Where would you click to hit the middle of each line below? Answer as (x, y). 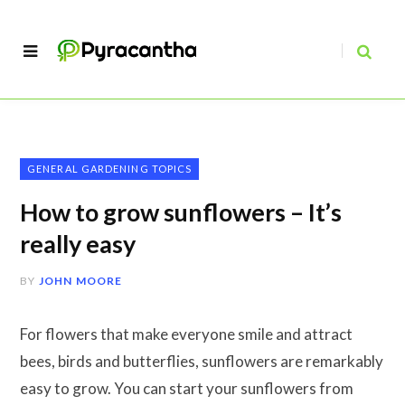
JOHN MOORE (80, 281)
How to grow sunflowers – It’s (181, 212)
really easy (78, 244)
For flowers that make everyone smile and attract (186, 334)
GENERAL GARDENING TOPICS (110, 169)
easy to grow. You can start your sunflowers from (187, 388)
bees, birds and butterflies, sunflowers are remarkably (202, 361)
